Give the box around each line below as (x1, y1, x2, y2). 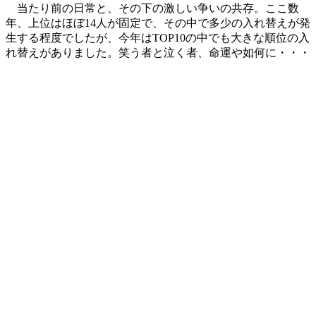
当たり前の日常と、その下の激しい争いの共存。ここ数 (6, 2, 299, 15)
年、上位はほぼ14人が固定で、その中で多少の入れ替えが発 (6, 17, 310, 30)
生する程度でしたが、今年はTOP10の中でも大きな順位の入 (6, 32, 310, 44)
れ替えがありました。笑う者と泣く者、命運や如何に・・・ (6, 47, 310, 59)
